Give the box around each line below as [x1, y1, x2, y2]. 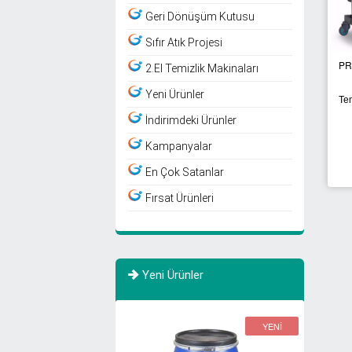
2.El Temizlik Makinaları [145, 61, 258, 75]
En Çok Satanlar [145, 165, 224, 178]
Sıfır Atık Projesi [145, 35, 222, 49]
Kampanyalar [145, 139, 212, 152]
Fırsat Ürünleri [145, 191, 214, 204]
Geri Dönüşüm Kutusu [145, 9, 255, 23]
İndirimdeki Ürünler [145, 113, 236, 126]
